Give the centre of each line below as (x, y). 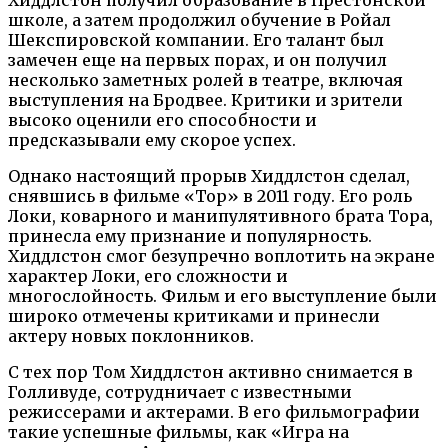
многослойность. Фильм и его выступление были (222, 296)
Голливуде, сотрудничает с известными (180, 392)
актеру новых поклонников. (131, 336)
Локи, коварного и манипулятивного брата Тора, (220, 216)
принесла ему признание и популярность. (190, 236)
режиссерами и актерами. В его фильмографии (214, 412)
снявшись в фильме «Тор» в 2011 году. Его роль (210, 196)
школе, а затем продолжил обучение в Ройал (199, 20)
